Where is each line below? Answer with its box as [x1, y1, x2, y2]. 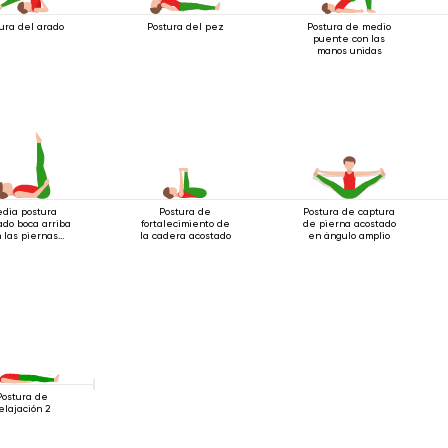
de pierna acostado [302, 217, 396, 229]
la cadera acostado [139, 229, 231, 241]
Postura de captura [303, 205, 396, 217]
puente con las [313, 32, 386, 44]
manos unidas [316, 44, 382, 56]
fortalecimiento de [140, 217, 230, 229]
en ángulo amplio [308, 229, 391, 241]
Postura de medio [307, 20, 392, 32]
